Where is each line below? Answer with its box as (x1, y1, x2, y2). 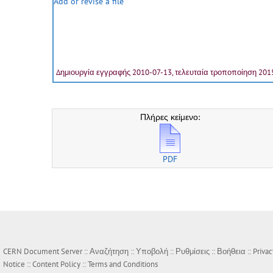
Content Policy (32, 259, 80, 270)
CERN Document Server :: (3, 246, 90, 257)
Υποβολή (136, 246, 168, 257)
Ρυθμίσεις (175, 246, 210, 257)
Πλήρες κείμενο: (140, 112, 200, 123)
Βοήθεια (217, 246, 246, 257)
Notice (3, 259, 25, 270)
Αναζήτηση (90, 246, 129, 257)
